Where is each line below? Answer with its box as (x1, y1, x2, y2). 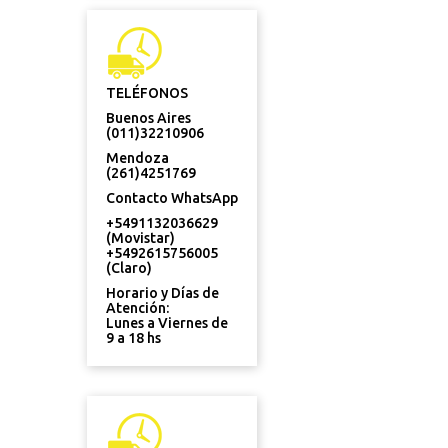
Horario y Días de (106, 285, 219, 301)
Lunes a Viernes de (106, 315, 228, 331)
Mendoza (106, 150, 169, 166)
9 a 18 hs (106, 330, 161, 346)
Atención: (106, 300, 169, 316)
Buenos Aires (106, 110, 191, 126)
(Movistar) (106, 230, 175, 246)
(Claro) (106, 260, 152, 276)
